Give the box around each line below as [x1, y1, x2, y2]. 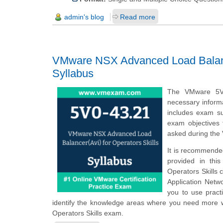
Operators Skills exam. [52, 209, 123, 217]
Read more [120, 12, 155, 21]
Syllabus [52, 67, 94, 80]
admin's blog [64, 12, 104, 21]
